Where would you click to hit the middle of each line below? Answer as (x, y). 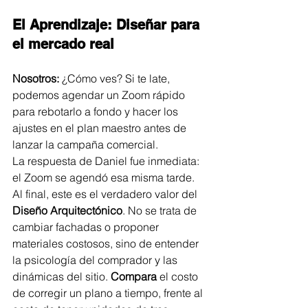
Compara (134, 276)
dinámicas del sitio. (62, 276)
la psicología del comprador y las (96, 260)
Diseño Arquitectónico (67, 210)
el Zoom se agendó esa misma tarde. (103, 177)
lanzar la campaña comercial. (85, 144)
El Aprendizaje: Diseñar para (108, 24)
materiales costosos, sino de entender (107, 243)
